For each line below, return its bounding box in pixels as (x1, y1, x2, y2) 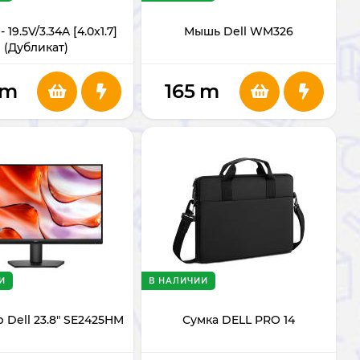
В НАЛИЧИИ (149, 276, 208, 286)
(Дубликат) (4, 40, 68, 55)
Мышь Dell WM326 (184, 24, 293, 39)
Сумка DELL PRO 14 (182, 313, 295, 327)
